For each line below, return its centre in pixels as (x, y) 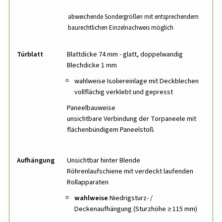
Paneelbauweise (91, 108)
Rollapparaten (88, 182)
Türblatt (30, 55)
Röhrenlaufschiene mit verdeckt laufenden (130, 171)
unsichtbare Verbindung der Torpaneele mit (132, 119)
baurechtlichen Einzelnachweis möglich (121, 28)
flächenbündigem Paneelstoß (111, 130)
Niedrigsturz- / (130, 198)
